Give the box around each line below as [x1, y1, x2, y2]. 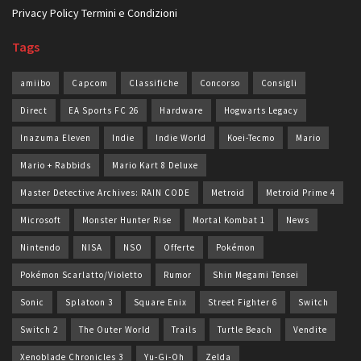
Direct [20, 105, 48, 117]
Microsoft [20, 214, 61, 226]
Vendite [293, 324, 327, 336]
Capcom [72, 77, 108, 89]
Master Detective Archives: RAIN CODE [20, 187, 190, 199]
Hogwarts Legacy [224, 105, 298, 117]
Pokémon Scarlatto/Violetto [20, 269, 143, 281]
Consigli [261, 77, 297, 89]
